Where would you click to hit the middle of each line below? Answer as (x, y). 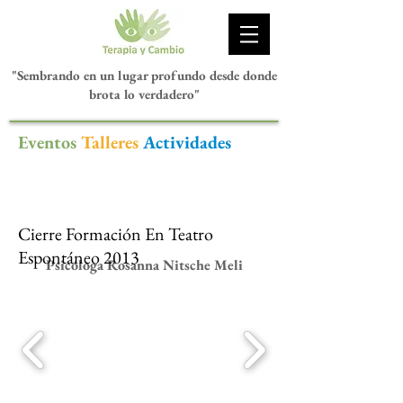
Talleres (110, 142)
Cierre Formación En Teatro (116, 234)
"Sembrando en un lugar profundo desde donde (144, 75)
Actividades (187, 142)
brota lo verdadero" (144, 94)
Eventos (47, 142)
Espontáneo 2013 (79, 257)
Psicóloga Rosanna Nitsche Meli (144, 265)
